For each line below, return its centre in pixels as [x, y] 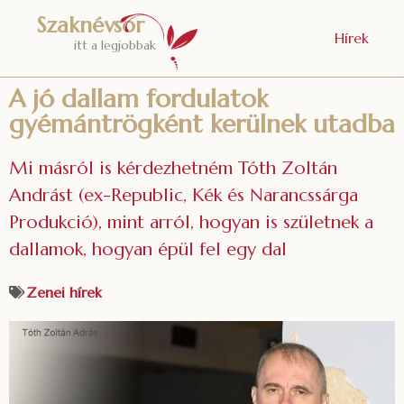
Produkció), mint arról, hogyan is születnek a [191, 222]
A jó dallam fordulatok [138, 98]
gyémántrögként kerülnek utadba [202, 124]
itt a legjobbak [115, 45]
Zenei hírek [64, 292]
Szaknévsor [91, 25]
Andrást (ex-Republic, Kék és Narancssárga [184, 195]
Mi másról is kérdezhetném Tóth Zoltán [173, 168]
